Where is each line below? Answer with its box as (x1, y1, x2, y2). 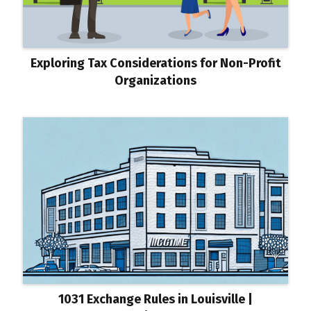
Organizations (115, 72, 196, 88)
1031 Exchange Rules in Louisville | (58, 291, 253, 307)
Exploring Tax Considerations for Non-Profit (30, 55, 281, 71)
